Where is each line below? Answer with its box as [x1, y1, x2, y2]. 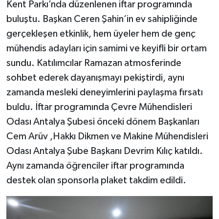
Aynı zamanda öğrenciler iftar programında [6, 161, 184, 171]
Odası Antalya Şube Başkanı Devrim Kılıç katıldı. [6, 146, 203, 156]
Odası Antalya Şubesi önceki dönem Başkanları [6, 117, 199, 127]
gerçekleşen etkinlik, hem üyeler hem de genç [6, 29, 196, 39]
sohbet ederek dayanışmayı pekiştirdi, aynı [6, 73, 184, 83]
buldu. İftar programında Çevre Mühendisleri [6, 102, 192, 112]
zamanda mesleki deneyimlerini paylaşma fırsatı [6, 88, 203, 97]
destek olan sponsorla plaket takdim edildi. [6, 175, 186, 185]
